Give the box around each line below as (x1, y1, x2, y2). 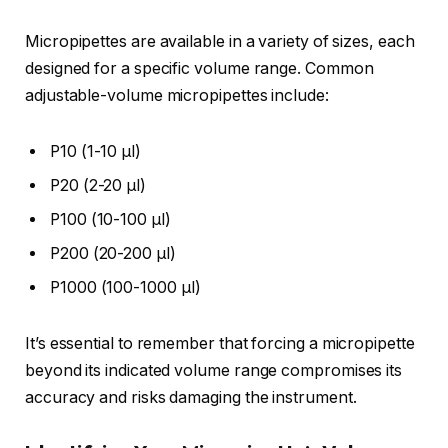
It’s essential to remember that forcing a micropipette (25, 333, 415, 353)
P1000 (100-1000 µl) (50, 278, 201, 298)
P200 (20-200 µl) (50, 244, 176, 264)
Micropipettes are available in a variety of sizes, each (25, 32, 415, 52)
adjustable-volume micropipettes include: (25, 86, 329, 106)
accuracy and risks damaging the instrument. (25, 387, 357, 407)
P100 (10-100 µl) (50, 210, 171, 230)
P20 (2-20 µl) (50, 176, 146, 196)
